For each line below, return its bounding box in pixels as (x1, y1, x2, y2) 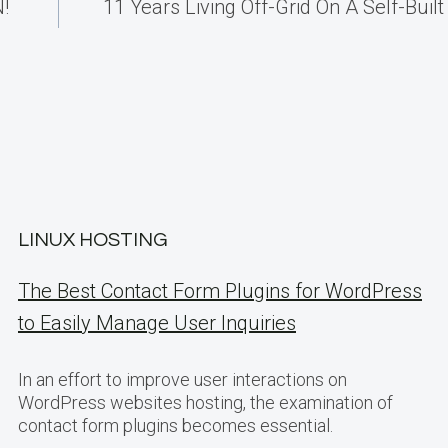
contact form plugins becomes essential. (18, 415, 333, 436)
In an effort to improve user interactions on (18, 369, 347, 390)
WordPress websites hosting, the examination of (18, 392, 393, 413)
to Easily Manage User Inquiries (18, 311, 296, 335)
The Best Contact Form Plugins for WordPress (18, 279, 422, 303)
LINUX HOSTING (18, 230, 168, 250)
